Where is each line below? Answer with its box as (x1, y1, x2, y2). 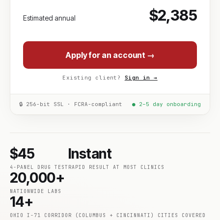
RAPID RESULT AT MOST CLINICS (68, 164, 165, 170)
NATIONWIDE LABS (10, 188, 61, 194)
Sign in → (124, 74, 158, 81)
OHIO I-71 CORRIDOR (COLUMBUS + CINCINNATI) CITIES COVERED (10, 212, 206, 219)
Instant (68, 145, 112, 162)
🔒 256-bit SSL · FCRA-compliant (19, 101, 122, 108)
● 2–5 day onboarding (132, 101, 201, 108)
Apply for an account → (65, 50, 155, 60)
